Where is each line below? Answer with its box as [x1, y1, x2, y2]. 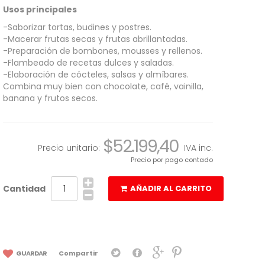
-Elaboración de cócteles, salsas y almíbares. [3, 69, 189, 80]
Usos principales [3, 4, 77, 15]
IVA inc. [182, 142, 213, 154]
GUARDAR [15, 248, 47, 258]
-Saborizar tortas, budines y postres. [3, 21, 151, 33]
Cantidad [3, 183, 46, 195]
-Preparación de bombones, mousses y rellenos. [3, 45, 202, 57]
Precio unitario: [38, 142, 100, 154]
